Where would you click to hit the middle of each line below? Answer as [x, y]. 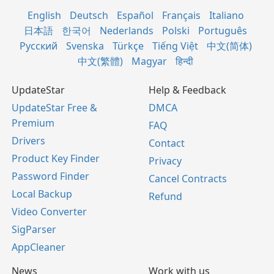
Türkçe [128, 46]
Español [135, 16]
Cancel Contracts [188, 179]
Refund [165, 197]
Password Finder [50, 176]
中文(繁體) [100, 61]
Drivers [28, 141]
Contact [167, 143]
